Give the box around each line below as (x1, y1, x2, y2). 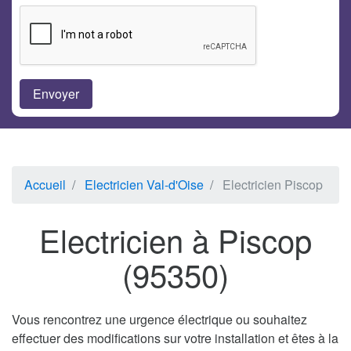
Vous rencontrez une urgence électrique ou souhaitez (12, 310, 307, 329)
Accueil (24, 175, 66, 194)
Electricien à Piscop (39, 217, 312, 262)
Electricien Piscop (223, 175, 323, 194)
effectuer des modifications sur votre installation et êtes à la (12, 329, 338, 348)
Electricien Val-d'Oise (85, 175, 204, 194)
